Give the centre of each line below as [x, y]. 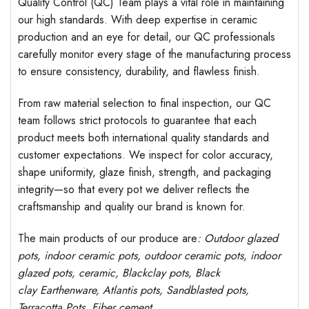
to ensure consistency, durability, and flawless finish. [139, 72]
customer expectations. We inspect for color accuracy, [146, 154]
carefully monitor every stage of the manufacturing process [154, 54]
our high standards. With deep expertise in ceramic [138, 20]
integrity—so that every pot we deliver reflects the [134, 189]
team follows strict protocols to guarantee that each [137, 120]
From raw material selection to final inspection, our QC [144, 103]
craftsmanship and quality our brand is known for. [132, 206]
